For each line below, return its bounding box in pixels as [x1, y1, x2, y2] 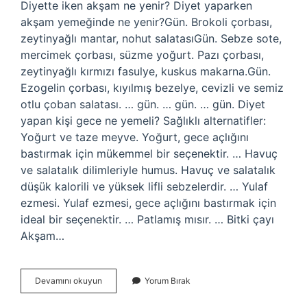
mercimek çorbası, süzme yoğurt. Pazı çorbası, [21, 48, 264, 62]
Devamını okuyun [35, 275, 102, 286]
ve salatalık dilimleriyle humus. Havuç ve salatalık [21, 163, 275, 177]
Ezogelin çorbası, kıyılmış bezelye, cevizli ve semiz [21, 81, 284, 95]
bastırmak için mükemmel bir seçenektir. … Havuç [21, 147, 278, 160]
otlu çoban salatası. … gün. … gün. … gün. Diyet [21, 97, 265, 111]
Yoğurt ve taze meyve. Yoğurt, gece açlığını [21, 130, 249, 144]
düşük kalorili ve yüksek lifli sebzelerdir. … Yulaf [21, 180, 268, 193]
